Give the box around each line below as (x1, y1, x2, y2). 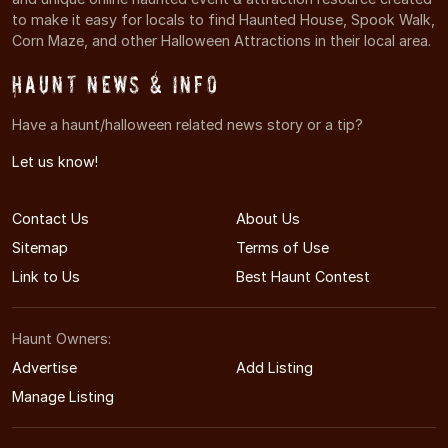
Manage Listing (12, 387, 114, 405)
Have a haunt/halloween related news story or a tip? (12, 115, 363, 133)
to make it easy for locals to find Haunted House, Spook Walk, (12, 10, 435, 28)
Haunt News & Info (12, 70, 220, 98)
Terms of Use (236, 238, 329, 256)
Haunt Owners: (12, 329, 111, 347)
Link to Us (12, 267, 80, 285)
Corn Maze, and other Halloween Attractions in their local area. (12, 31, 431, 49)
